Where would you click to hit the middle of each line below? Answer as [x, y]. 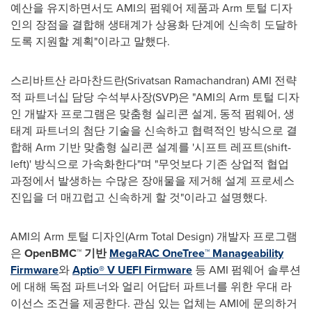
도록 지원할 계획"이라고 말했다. [90, 41]
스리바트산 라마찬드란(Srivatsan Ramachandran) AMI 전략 [154, 80]
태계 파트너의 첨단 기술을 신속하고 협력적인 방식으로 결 [154, 131]
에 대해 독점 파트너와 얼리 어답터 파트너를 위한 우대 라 [151, 287]
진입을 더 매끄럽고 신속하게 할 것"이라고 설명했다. [139, 197]
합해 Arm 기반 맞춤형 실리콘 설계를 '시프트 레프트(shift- [151, 147]
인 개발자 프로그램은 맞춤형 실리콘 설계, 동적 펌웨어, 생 [153, 114]
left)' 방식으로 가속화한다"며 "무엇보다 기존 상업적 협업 [150, 164]
